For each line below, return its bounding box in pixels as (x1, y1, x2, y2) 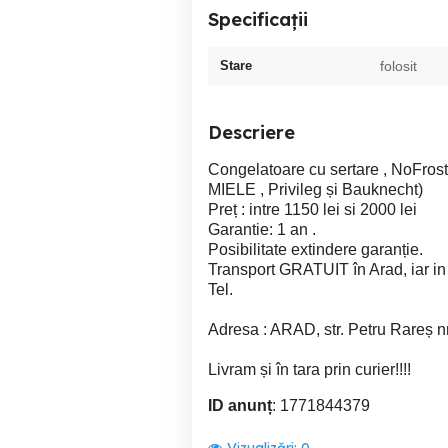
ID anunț (208, 397, 272, 414)
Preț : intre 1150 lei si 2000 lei (208, 201, 417, 218)
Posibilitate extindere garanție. (208, 241, 423, 258)
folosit (380, 58, 417, 74)
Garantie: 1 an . (208, 221, 316, 238)
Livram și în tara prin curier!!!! (208, 361, 411, 378)
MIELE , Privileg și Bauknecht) (208, 181, 423, 198)
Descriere (208, 121, 295, 144)
